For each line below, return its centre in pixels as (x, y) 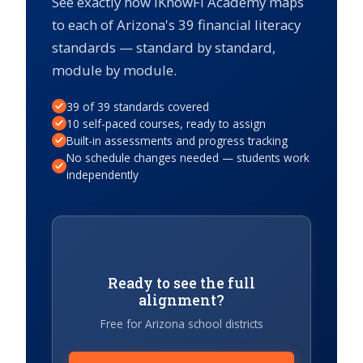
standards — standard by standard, (164, 47)
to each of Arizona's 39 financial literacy (176, 24)
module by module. (114, 70)
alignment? (181, 300)
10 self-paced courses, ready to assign (166, 123)
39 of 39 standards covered (138, 106)
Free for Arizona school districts (181, 323)
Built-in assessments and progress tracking (177, 140)
